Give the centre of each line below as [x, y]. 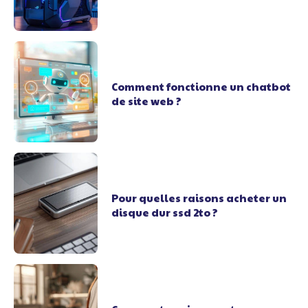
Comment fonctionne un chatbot [201, 87]
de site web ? [147, 101]
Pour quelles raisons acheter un [199, 198]
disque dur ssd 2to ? [165, 212]
